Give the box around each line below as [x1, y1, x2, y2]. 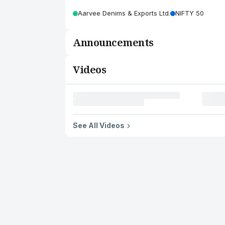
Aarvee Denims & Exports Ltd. [78, 9, 170, 17]
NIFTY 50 [175, 9, 204, 17]
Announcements [73, 36, 154, 49]
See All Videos [73, 121, 125, 130]
